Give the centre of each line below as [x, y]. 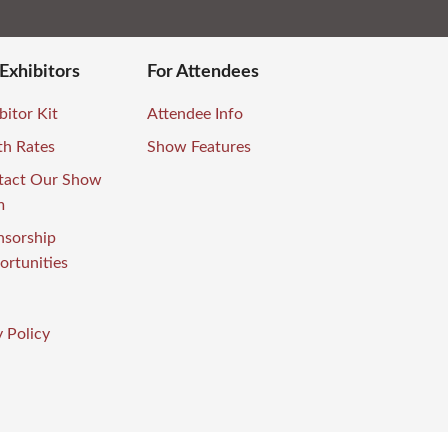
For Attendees [203, 72]
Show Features [199, 147]
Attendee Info [195, 114]
